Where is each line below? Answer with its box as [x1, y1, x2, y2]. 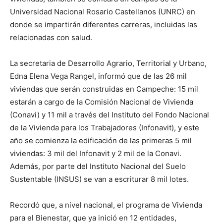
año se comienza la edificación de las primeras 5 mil [10, 136, 192, 146]
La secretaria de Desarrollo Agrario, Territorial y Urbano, [10, 58, 207, 68]
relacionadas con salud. [10, 33, 92, 43]
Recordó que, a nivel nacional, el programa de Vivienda [10, 200, 202, 210]
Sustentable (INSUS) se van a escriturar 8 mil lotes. [10, 174, 189, 184]
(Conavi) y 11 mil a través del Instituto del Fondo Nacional [10, 110, 209, 120]
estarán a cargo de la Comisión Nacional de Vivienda [10, 97, 193, 107]
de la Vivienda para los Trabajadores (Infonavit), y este [10, 123, 199, 133]
